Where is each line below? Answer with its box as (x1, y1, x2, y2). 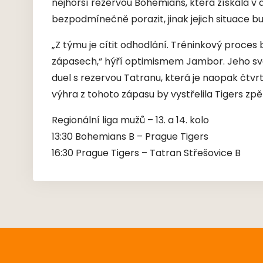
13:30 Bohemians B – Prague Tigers (52, 130, 208, 145)
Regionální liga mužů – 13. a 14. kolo (52, 113, 209, 129)
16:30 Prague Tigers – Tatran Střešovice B (52, 146, 241, 161)
